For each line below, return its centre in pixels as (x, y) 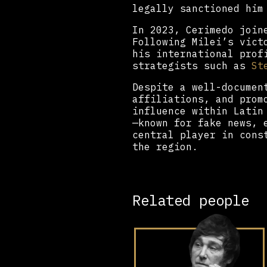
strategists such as (192, 65)
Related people (191, 200)
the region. (165, 146)
